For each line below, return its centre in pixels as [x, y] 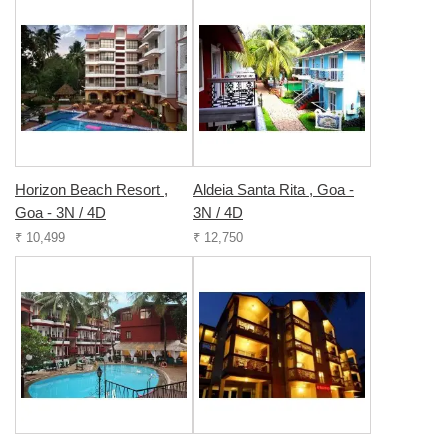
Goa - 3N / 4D [60, 212]
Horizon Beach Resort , [91, 189]
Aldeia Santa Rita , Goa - [273, 189]
